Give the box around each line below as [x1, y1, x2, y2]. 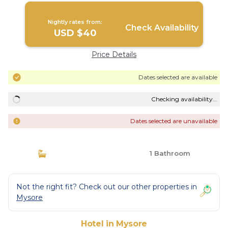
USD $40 [53, 27, 97, 39]
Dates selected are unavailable [130, 117, 217, 125]
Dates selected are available [138, 73, 217, 81]
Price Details [92, 50, 136, 59]
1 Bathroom [147, 149, 190, 157]
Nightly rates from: [48, 18, 103, 25]
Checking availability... [151, 95, 217, 103]
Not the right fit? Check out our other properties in [16, 182, 197, 191]
